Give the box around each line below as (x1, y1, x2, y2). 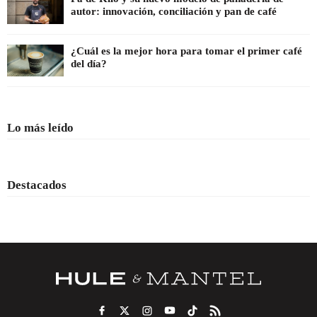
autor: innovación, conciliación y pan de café (71, 6, 277, 18)
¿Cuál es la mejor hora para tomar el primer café (71, 45, 302, 57)
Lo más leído (7, 121, 74, 135)
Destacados (7, 178, 67, 192)
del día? (71, 58, 107, 70)
